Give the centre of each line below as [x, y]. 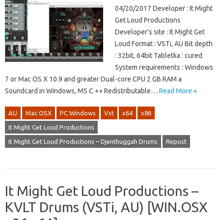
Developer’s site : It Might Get [160, 32]
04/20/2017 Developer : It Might [164, 9]
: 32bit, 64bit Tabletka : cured [159, 56]
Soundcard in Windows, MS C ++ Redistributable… [82, 91]
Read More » [178, 91]
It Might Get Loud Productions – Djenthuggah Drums [83, 142]
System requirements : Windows [164, 68]
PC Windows [78, 113]
